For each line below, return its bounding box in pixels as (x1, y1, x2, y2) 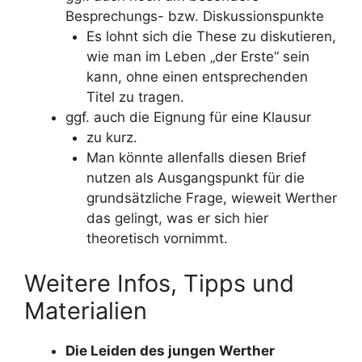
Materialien (24, 296, 147, 325)
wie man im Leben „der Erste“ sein (86, 48, 309, 65)
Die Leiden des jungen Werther (65, 342, 275, 359)
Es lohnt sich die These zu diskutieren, (86, 28, 336, 44)
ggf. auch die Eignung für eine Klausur (65, 109, 311, 125)
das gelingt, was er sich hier (86, 210, 268, 226)
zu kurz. (86, 129, 137, 145)
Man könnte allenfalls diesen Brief (86, 149, 306, 166)
